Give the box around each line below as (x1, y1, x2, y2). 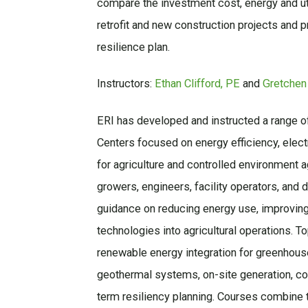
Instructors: (96, 77, 155, 91)
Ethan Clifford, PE (154, 77, 240, 91)
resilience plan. (96, 40, 170, 54)
